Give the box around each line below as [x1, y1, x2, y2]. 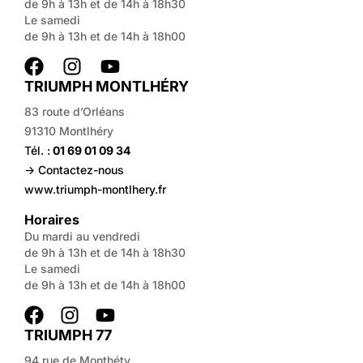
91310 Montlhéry [24, 124, 113, 139]
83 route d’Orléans [24, 105, 125, 119]
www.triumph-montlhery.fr [24, 182, 166, 197]
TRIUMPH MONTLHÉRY [24, 78, 189, 96]
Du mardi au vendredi [24, 229, 140, 244]
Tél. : [24, 143, 50, 158]
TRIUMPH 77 [24, 327, 112, 344]
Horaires [24, 211, 79, 228]
